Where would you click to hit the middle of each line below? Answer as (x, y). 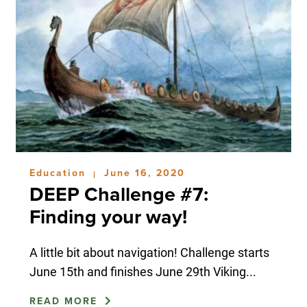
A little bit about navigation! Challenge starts (149, 253)
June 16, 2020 (144, 173)
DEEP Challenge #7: (119, 195)
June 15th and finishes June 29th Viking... (143, 272)
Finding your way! (108, 218)
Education (59, 173)
